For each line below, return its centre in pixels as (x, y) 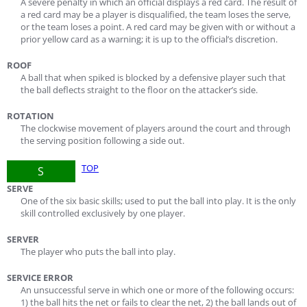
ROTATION (30, 116)
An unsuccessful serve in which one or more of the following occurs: (157, 290)
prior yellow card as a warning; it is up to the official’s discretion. (149, 39)
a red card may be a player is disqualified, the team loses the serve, (156, 14)
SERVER (23, 239)
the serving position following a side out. (102, 140)
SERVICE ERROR (40, 278)
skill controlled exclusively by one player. (103, 213)
